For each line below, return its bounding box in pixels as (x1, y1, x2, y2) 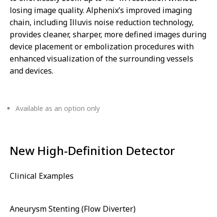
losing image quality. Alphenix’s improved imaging (10, 4, 192, 15)
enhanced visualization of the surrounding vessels (10, 53, 193, 64)
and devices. (10, 65, 53, 76)
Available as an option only (15, 103, 100, 113)
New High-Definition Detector (10, 142, 175, 158)
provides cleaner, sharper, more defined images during (10, 29, 206, 40)
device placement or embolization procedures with (10, 41, 194, 52)
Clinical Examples (10, 170, 74, 181)
